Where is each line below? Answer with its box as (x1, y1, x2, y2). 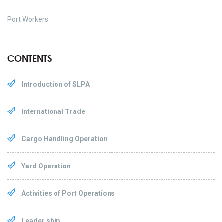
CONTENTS (7, 51, 52, 65)
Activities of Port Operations (21, 189, 115, 198)
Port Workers (7, 15, 48, 24)
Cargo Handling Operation (21, 135, 108, 143)
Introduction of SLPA (21, 80, 90, 89)
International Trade (21, 108, 85, 116)
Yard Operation (21, 162, 71, 170)
